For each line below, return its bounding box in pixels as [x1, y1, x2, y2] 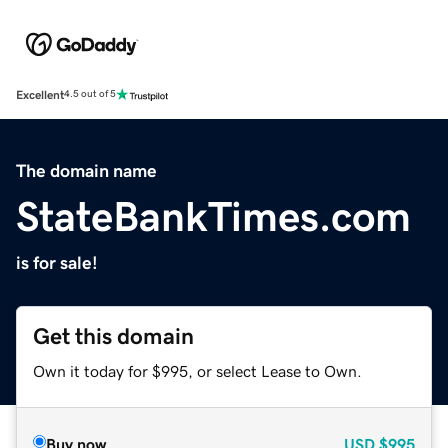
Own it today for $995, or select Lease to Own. [33, 362, 362, 379]
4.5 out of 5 [64, 89, 116, 100]
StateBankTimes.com [16, 195, 411, 238]
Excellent [16, 88, 64, 101]
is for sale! [16, 253, 98, 272]
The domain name [16, 161, 157, 180]
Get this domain [33, 324, 194, 348]
